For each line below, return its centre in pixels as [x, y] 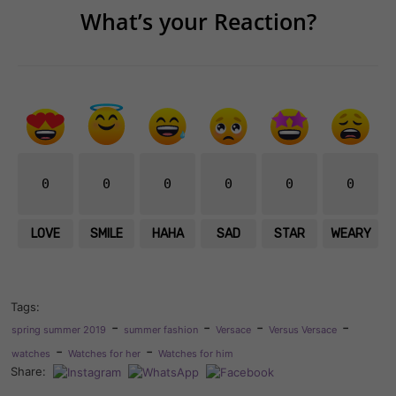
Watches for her [104, 353]
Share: [28, 372]
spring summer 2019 [59, 329]
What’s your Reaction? [198, 21]
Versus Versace [303, 329]
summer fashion [161, 329]
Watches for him [196, 353]
